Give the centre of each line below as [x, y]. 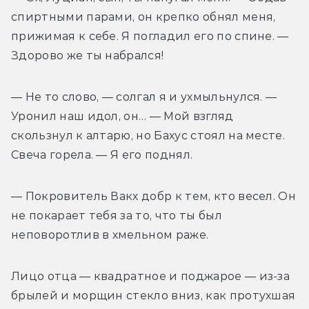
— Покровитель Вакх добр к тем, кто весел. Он [154, 196]
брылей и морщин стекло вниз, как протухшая [153, 295]
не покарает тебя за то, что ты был [117, 215]
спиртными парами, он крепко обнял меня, [143, 17]
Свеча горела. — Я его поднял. [102, 154]
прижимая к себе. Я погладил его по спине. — [150, 36]
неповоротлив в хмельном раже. [110, 235]
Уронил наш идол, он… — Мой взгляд [122, 116]
